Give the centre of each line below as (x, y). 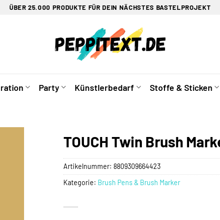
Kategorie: (81, 182)
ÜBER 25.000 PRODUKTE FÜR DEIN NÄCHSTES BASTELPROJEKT (110, 7)
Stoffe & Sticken (181, 87)
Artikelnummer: (88, 166)
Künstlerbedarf (105, 87)
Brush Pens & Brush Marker (139, 182)
